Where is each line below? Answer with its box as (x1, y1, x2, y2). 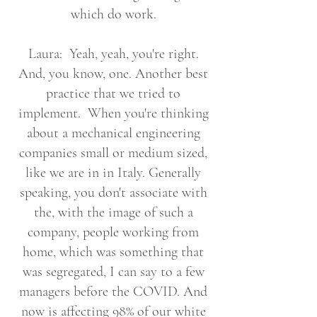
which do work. (70, 6, 156, 23)
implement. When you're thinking (18, 105, 209, 122)
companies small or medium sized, (19, 144, 207, 161)
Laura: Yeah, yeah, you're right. (28, 45, 199, 62)
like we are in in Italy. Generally (25, 164, 201, 181)
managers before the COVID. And (19, 283, 207, 300)
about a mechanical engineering (26, 125, 200, 142)
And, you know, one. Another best (18, 65, 208, 82)
